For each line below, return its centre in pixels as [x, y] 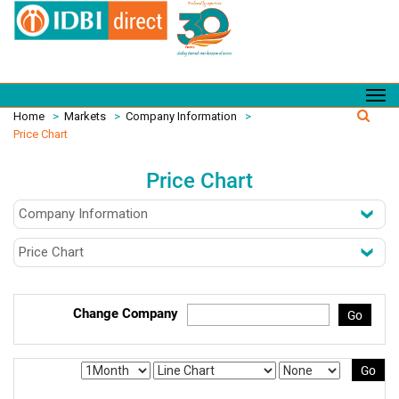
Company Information [181, 116]
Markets [85, 116]
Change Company [126, 313]
